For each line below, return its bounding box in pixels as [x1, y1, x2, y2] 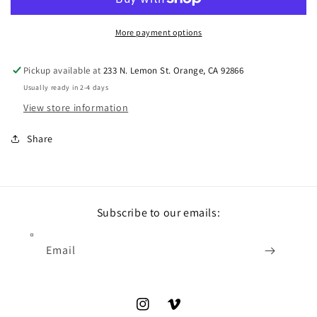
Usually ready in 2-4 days [23, 82, 109, 92]
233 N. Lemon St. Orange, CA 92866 [103, 64, 244, 76]
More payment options [115, 26, 202, 38]
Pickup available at [23, 64, 104, 76]
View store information [23, 100, 129, 114]
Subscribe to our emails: [96, 205, 221, 220]
